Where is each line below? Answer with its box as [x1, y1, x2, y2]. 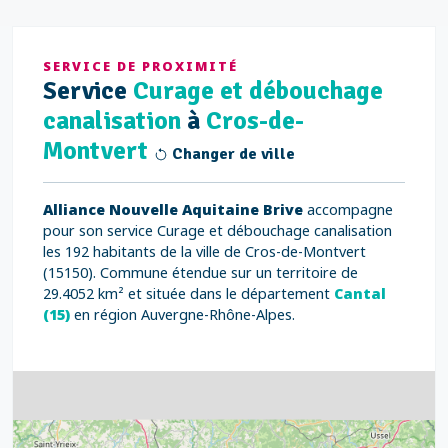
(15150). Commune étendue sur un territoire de [43, 263, 358, 282]
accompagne [303, 200, 393, 219]
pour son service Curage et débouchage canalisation [43, 221, 392, 240]
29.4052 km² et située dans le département [43, 284, 334, 303]
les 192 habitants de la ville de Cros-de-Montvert [43, 242, 366, 261]
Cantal [334, 284, 386, 303]
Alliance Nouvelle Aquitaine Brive [43, 200, 303, 219]
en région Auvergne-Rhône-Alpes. [70, 305, 295, 324]
